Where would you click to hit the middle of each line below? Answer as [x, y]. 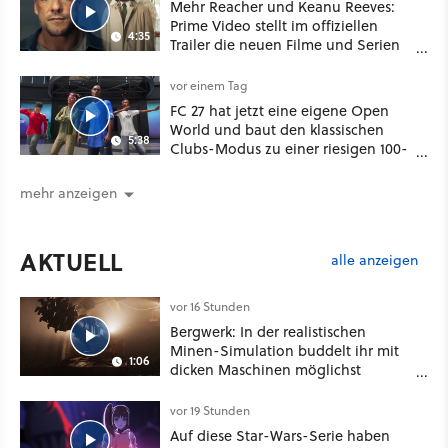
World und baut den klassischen [277, 130]
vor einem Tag [208, 86]
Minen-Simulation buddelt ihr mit [284, 350]
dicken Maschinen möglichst [265, 369]
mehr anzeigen [68, 192]
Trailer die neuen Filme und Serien [285, 45]
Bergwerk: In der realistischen [268, 331]
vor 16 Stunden [210, 306]
